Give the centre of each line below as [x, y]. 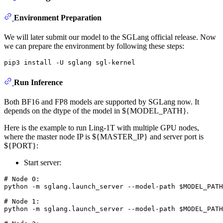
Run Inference [38, 82]
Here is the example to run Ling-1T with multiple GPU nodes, [102, 127]
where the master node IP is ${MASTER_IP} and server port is [104, 136]
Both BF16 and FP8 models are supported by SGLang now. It [102, 102]
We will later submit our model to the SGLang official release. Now [110, 37]
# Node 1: [22, 201]
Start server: [43, 162]
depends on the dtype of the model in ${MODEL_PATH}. [96, 111]
